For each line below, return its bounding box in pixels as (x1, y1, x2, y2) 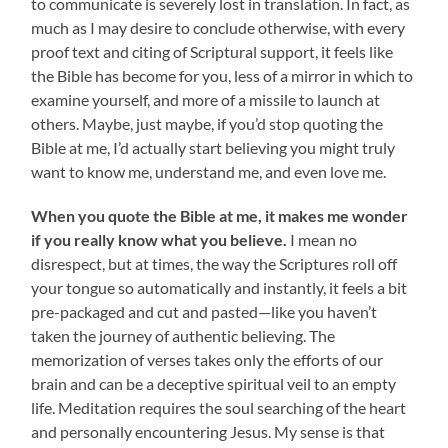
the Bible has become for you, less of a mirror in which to (31, 66, 414, 86)
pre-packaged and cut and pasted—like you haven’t (31, 302, 378, 322)
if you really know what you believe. (31, 230, 291, 250)
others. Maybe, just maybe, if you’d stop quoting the (31, 114, 384, 134)
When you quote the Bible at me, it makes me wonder (31, 206, 409, 226)
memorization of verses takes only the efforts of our (31, 350, 384, 370)
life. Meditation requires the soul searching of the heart (31, 398, 407, 418)
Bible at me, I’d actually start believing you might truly (31, 138, 396, 158)
